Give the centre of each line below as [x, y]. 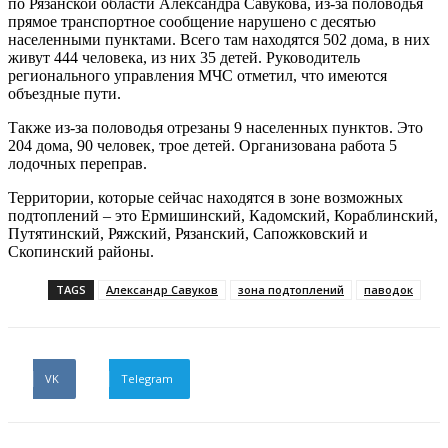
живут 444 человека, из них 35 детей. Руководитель [184, 58]
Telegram [147, 379]
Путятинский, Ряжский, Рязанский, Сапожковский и [188, 234]
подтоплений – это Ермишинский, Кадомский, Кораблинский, [223, 216]
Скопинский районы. [81, 252]
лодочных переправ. [77, 164]
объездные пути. [64, 94]
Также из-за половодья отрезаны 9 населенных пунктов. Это [215, 128]
